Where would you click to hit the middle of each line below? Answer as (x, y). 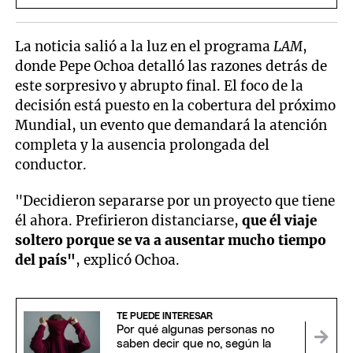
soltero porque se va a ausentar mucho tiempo (171, 240)
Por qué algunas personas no (195, 329)
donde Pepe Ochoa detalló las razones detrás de (171, 66)
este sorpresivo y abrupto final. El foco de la (160, 85)
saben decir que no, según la (193, 344)
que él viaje (278, 220)
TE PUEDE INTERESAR (164, 316)
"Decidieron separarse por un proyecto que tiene (175, 201)
